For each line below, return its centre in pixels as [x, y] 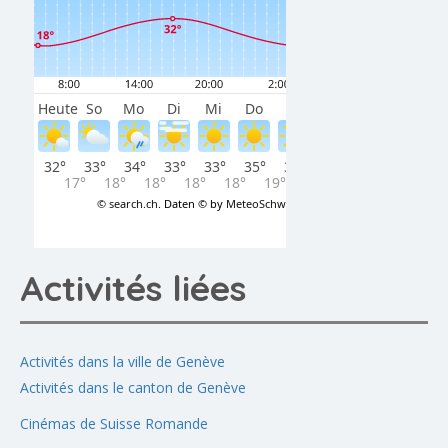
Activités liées [133, 287]
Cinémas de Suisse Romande [114, 423]
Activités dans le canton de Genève [133, 387]
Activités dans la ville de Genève [122, 361]
